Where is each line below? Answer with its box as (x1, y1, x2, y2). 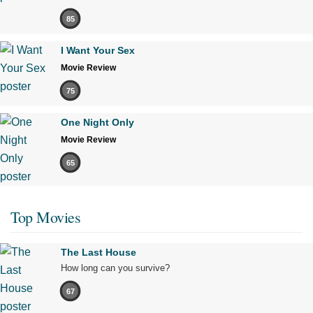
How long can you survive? (61, 263, 170, 274)
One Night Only (61, 117, 134, 129)
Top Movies (10, 207, 80, 228)
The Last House (61, 247, 136, 259)
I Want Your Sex (61, 45, 135, 57)
